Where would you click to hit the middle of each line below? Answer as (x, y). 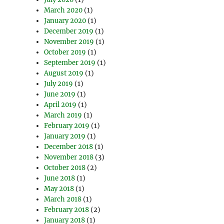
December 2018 (69, 147)
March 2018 (63, 199)
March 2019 (63, 115)
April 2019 (60, 105)
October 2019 (65, 52)
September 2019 (70, 63)
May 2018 (59, 189)
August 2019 (64, 73)
